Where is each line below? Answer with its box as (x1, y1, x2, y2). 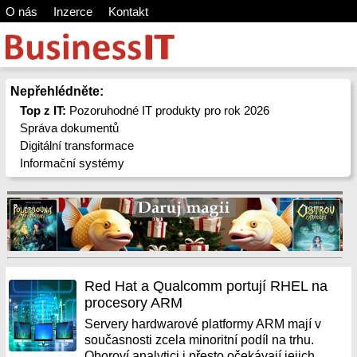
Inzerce (53, 5, 92, 18)
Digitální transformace (20, 139, 135, 152)
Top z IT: (20, 104, 67, 117)
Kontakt (108, 5, 148, 18)
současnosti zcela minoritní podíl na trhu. (84, 333, 315, 347)
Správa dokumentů (20, 121, 120, 135)
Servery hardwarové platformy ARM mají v (84, 317, 322, 331)
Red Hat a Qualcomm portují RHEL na (84, 278, 328, 294)
